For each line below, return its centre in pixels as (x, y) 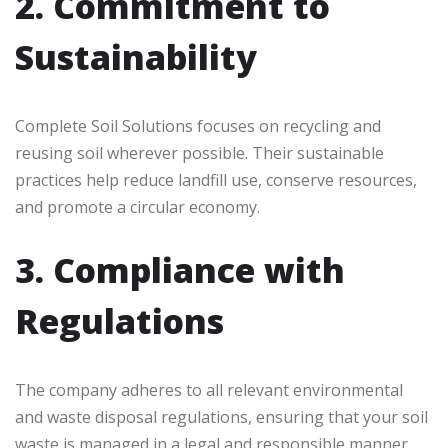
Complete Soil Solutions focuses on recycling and (198, 126)
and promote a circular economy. (137, 207)
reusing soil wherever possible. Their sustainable (199, 153)
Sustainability (136, 57)
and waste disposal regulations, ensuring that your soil (221, 417)
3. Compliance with (180, 270)
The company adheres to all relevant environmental (209, 390)
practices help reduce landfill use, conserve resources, (216, 180)
